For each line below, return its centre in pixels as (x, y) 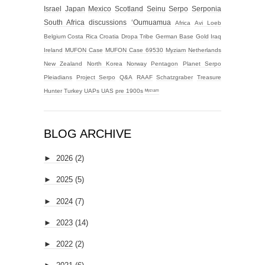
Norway (137, 64)
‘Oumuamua (151, 22)
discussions (108, 22)
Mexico (100, 9)
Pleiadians (58, 77)
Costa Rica (83, 36)
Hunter (53, 91)
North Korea (104, 64)
